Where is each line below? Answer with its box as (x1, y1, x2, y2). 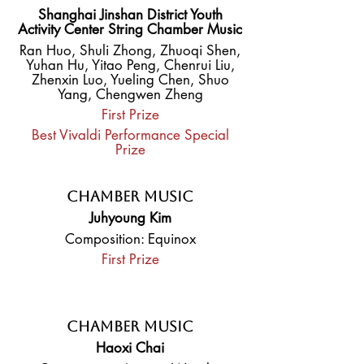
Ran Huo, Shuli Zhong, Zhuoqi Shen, (19, 41, 240, 59)
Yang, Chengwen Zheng (57, 85, 203, 103)
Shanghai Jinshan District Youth (37, 6, 223, 24)
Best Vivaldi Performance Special (31, 126, 229, 144)
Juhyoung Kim (89, 209, 171, 227)
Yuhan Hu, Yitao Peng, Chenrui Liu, (25, 56, 235, 74)
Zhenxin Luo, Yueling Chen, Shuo (31, 71, 229, 89)
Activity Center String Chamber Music (18, 20, 242, 38)
